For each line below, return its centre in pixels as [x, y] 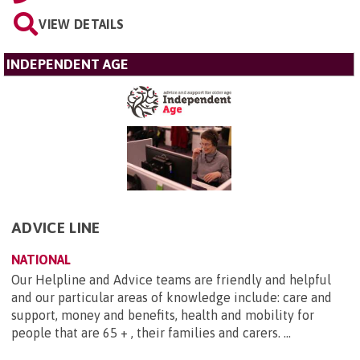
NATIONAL [41, 259]
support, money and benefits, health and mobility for [163, 315]
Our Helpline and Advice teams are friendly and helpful [171, 279]
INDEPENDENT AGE [67, 65]
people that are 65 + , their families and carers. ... [151, 332]
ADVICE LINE [56, 227]
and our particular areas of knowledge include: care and [172, 297]
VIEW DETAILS [82, 25]
